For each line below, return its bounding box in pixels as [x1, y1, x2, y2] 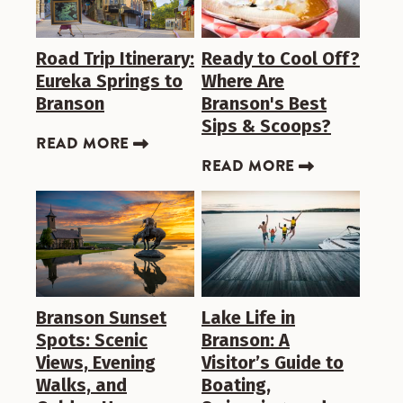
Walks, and [36, 373, 127, 396]
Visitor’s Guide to [201, 351, 344, 373]
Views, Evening [36, 351, 156, 373]
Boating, [201, 373, 271, 396]
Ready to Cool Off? [201, 48, 360, 70]
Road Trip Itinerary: [36, 48, 194, 70]
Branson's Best [201, 93, 327, 115]
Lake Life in [201, 306, 295, 328]
